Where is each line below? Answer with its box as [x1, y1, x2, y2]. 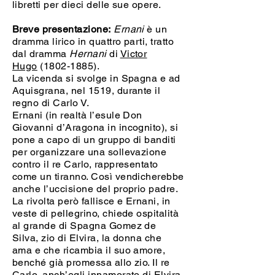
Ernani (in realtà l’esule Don [12, 109, 142, 121]
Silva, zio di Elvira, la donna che [12, 232, 162, 244]
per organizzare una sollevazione [12, 146, 167, 158]
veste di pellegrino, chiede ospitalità [12, 207, 179, 219]
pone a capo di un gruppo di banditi [12, 134, 176, 145]
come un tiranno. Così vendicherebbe [12, 171, 184, 182]
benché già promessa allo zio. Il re [12, 257, 170, 268]
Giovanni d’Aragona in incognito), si [12, 122, 179, 133]
